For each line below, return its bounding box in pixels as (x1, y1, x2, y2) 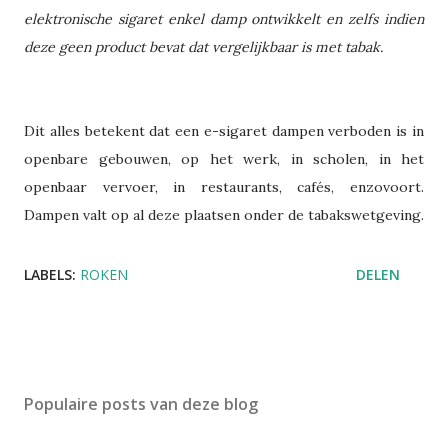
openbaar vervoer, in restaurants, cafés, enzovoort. (24, 178, 424, 197)
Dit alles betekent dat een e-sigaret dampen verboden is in (24, 122, 424, 141)
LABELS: (24, 265, 76, 285)
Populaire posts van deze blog (24, 393, 258, 416)
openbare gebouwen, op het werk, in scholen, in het (24, 150, 424, 169)
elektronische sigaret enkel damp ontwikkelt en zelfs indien (24, 10, 424, 29)
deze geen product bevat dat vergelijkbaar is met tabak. (24, 38, 383, 57)
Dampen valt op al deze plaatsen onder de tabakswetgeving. (24, 206, 424, 225)
